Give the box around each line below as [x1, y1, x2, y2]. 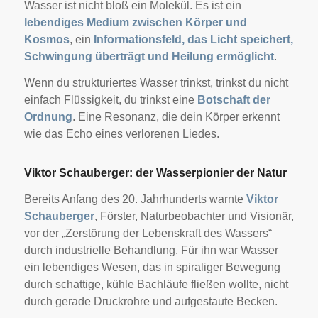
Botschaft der [197, 94, 270, 106]
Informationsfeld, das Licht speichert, [93, 33, 293, 45]
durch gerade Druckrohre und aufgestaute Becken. [23, 295, 278, 307]
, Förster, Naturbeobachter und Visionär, [94, 209, 294, 222]
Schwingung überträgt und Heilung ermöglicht [23, 50, 274, 62]
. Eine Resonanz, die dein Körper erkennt [72, 111, 280, 124]
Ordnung [23, 111, 72, 124]
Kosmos [23, 33, 70, 45]
